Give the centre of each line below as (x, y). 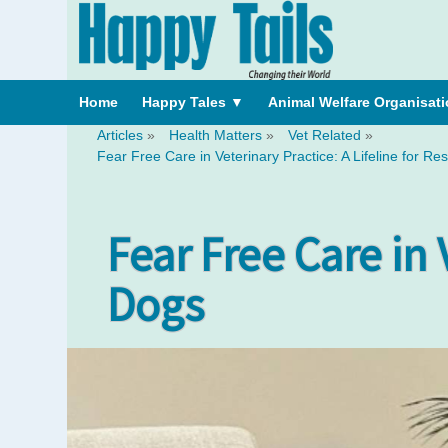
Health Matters (215, 135)
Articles (120, 135)
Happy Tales (186, 102)
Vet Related (324, 135)
